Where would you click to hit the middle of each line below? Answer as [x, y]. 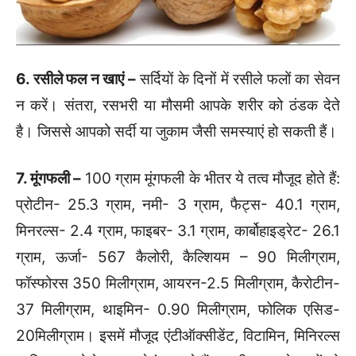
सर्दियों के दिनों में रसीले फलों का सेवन [238, 79]
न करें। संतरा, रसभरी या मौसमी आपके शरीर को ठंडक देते [178, 105]
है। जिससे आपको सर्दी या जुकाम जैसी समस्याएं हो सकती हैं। [176, 131]
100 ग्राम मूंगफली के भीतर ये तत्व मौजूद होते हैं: [211, 178]
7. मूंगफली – [49, 178]
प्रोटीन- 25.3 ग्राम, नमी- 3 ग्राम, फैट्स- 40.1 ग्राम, [178, 204]
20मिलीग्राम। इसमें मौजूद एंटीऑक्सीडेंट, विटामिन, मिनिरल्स [178, 335]
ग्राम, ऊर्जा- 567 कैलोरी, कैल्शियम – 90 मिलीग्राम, [178, 257]
